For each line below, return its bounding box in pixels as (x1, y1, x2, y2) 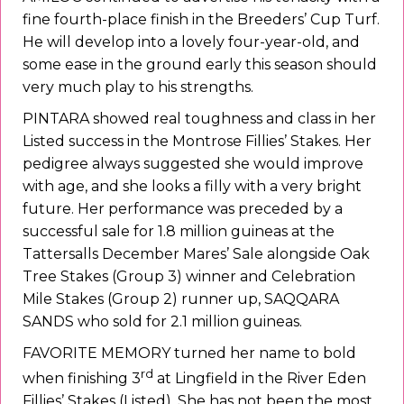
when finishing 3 (23, 370, 141, 388)
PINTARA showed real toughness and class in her (23, 110, 376, 128)
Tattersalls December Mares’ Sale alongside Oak (23, 245, 370, 263)
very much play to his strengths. (23, 78, 253, 96)
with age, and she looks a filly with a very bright (23, 178, 362, 196)
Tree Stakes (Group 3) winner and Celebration (23, 268, 355, 286)
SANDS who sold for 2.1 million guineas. (23, 313, 302, 331)
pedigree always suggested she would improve (23, 155, 363, 173)
